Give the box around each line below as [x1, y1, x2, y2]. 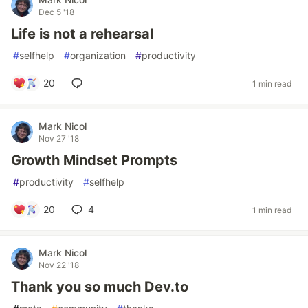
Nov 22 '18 [38, 260, 79, 270]
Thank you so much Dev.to [11, 278, 188, 295]
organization [70, 49, 126, 61]
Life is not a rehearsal [11, 25, 153, 42]
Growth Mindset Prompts [11, 152, 177, 168]
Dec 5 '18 [38, 7, 74, 17]
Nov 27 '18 [38, 133, 79, 144]
